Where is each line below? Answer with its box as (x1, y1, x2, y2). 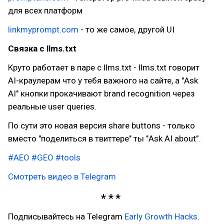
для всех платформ (8, 5, 82, 15)
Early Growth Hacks (124, 211, 197, 221)
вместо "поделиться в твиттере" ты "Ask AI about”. (8, 133, 201, 143)
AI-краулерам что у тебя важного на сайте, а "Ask (8, 75, 198, 85)
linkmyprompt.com (8, 24, 78, 34)
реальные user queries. (8, 101, 96, 111)
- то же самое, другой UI (78, 24, 174, 34)
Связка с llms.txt (8, 43, 76, 53)
